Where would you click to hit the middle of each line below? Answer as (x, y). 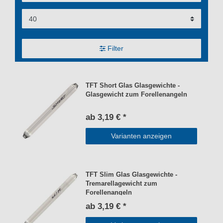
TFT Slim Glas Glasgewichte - (132, 175)
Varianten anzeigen (141, 136)
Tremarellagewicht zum (122, 184)
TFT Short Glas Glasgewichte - (133, 85)
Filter (115, 48)
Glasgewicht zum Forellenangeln (137, 94)
